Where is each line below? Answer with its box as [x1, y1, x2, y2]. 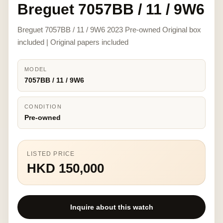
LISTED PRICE [27, 150, 75, 157]
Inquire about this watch [70, 203, 153, 211]
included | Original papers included [17, 38, 128, 46]
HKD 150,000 [27, 161, 104, 176]
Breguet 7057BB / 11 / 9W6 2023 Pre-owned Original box [17, 25, 201, 34]
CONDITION [24, 104, 62, 110]
